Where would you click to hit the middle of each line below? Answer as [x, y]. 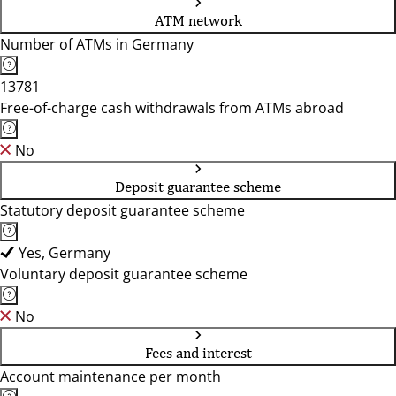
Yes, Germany [65, 253]
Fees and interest [198, 353]
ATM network [198, 20]
